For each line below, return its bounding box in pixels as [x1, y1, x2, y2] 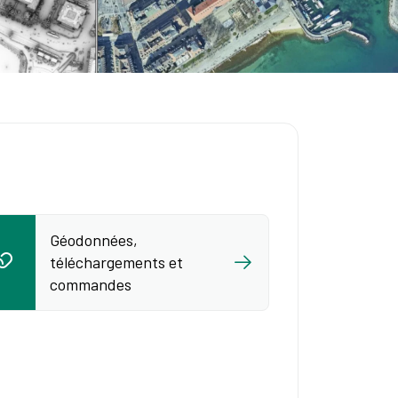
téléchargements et [50, 252, 183, 272]
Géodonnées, [50, 230, 138, 250]
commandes [50, 275, 131, 294]
